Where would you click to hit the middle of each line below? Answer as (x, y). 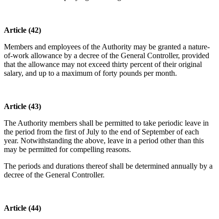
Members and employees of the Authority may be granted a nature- (107, 47)
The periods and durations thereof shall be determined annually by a (108, 166)
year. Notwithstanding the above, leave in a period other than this (104, 141)
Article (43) (22, 107)
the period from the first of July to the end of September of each (101, 132)
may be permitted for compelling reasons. (67, 150)
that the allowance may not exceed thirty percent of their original (103, 65)
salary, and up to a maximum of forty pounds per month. (90, 73)
